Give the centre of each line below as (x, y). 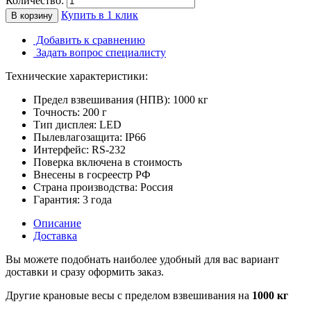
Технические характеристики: (77, 76)
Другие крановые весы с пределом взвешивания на (129, 295)
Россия (155, 187)
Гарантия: (57, 199)
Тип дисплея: (65, 124)
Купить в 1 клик (100, 15)
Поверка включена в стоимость (108, 162)
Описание (57, 223)
